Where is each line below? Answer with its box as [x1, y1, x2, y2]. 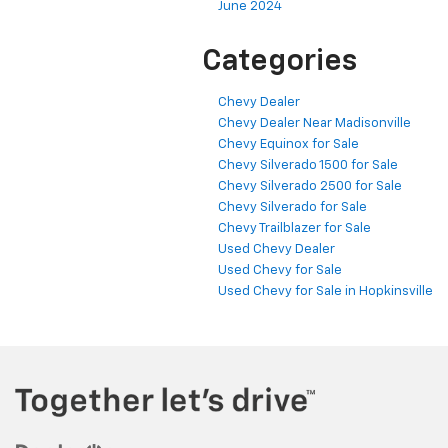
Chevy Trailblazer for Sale [218, 221, 371, 235]
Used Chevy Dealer [218, 242, 335, 256]
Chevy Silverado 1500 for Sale [218, 158, 398, 172]
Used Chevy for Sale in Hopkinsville [218, 284, 433, 298]
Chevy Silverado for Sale [218, 200, 367, 214]
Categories [202, 46, 357, 77]
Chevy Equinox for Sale [218, 137, 359, 151]
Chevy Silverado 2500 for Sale [218, 179, 402, 193]
